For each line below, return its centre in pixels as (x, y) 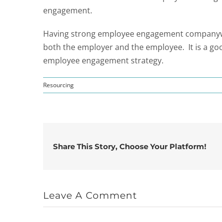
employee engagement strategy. (103, 60)
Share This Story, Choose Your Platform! (130, 146)
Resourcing (58, 85)
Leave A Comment (90, 196)
